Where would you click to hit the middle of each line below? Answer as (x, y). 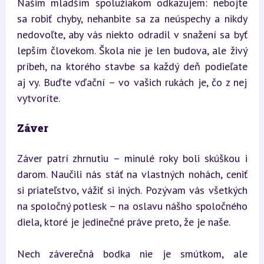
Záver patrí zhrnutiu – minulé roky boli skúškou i (132, 158)
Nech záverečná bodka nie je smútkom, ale (132, 253)
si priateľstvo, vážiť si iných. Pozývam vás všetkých (132, 190)
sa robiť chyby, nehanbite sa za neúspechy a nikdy (132, 18)
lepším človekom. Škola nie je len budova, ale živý (132, 50)
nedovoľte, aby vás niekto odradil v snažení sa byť (132, 34)
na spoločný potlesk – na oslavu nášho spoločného (132, 206)
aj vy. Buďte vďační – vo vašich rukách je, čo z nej (132, 82)
